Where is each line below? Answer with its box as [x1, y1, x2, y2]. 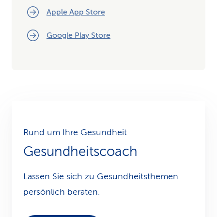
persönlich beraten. [23, 187, 100, 197]
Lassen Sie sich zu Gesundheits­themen [23, 171, 178, 181]
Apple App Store [46, 8, 105, 16]
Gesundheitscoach [23, 144, 138, 159]
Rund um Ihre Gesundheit [23, 127, 127, 137]
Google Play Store [46, 31, 110, 40]
